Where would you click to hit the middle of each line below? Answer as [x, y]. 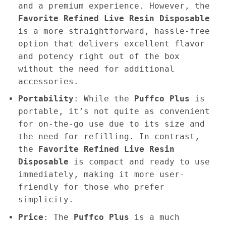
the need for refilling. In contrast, [109, 137]
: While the [104, 99]
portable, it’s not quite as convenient [114, 111]
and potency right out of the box [99, 56]
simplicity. [46, 200]
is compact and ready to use [139, 162]
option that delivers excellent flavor [111, 43]
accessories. [48, 81]
